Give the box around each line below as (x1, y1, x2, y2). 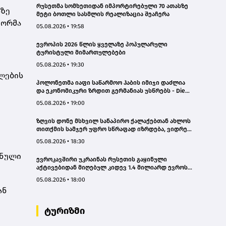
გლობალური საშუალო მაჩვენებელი (36, 134, 146, 141)
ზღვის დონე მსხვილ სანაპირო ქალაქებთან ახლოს (36, 118, 191, 125)
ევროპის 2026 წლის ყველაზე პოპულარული (36, 41, 167, 48)
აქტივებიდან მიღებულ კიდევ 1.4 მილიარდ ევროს (36, 164, 188, 172)
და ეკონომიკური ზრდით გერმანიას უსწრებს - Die (36, 87, 185, 95)
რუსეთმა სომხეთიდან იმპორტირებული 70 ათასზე (36, 3, 188, 10)
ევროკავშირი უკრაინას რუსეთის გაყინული (36, 156, 167, 163)
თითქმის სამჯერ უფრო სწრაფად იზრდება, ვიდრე (36, 126, 187, 133)
